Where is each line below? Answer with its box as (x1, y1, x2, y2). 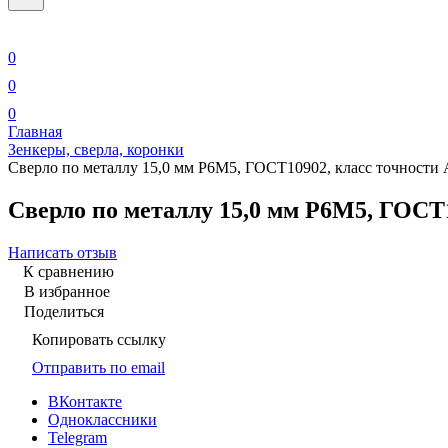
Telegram (48, 428, 107, 446)
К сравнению (23, 262, 114, 280)
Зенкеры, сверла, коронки (8, 141, 184, 158)
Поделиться (24, 302, 104, 320)
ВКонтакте (48, 392, 122, 410)
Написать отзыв (8, 243, 117, 261)
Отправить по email (32, 358, 165, 376)
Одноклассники (48, 410, 157, 428)
